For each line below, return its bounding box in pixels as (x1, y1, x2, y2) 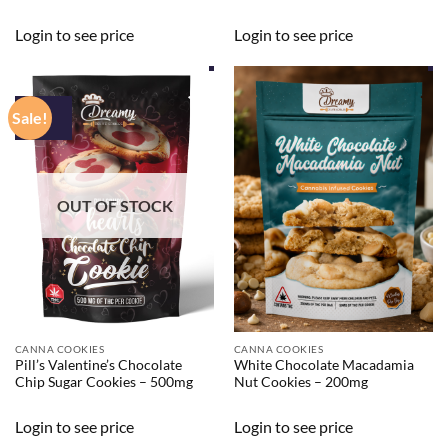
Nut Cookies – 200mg (233, 374, 368, 391)
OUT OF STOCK (56, 195, 173, 215)
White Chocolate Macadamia (233, 357, 414, 374)
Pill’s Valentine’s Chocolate (14, 357, 182, 374)
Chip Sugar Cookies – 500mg (14, 374, 193, 391)
